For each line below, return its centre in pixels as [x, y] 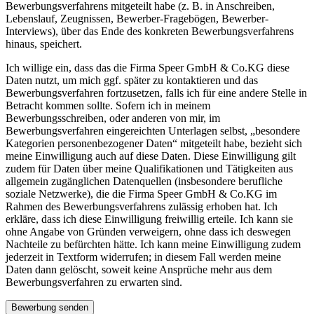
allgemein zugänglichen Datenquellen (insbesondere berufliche [144, 181]
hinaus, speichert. [44, 43]
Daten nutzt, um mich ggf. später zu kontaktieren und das [132, 80]
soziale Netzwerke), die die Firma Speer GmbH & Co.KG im [141, 193]
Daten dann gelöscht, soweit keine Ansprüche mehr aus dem [139, 269]
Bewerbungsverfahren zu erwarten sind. [94, 282]
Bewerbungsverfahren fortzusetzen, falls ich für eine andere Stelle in [156, 93]
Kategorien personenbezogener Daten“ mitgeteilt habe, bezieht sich [154, 143]
